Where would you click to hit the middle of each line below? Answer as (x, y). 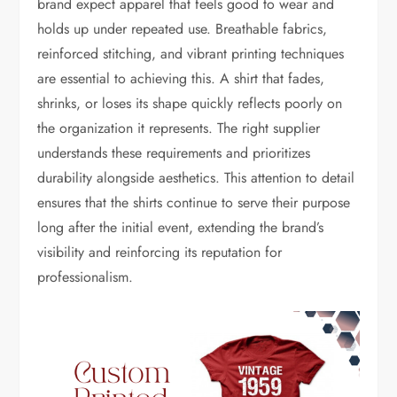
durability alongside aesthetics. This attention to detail (196, 177)
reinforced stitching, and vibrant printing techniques (191, 53)
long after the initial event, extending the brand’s (181, 227)
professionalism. (86, 276)
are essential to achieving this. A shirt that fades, (181, 78)
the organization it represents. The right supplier (179, 128)
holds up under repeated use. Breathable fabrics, (183, 28)
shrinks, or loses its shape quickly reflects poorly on (190, 103)
